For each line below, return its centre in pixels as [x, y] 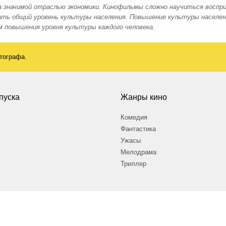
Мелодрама [138, 152]
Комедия [134, 117]
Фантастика [138, 129]
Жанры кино [144, 97]
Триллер [133, 163]
